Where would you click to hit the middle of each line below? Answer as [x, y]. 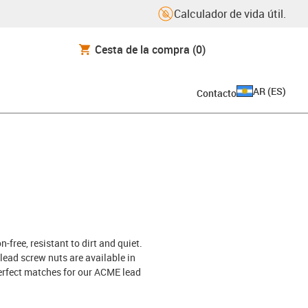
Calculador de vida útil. [230, 14]
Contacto [217, 93]
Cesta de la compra [142, 49]
